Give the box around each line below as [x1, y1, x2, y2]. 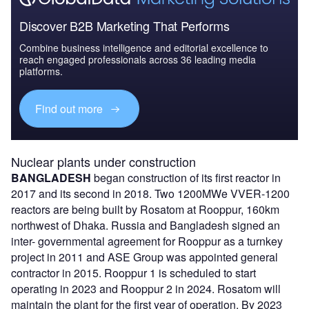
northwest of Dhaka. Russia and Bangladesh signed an [11, 217, 280, 234]
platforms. [19, 63, 63, 78]
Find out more [35, 100, 106, 117]
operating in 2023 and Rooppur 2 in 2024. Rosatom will [11, 281, 281, 297]
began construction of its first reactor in [91, 170, 281, 186]
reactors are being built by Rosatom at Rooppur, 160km [11, 201, 279, 218]
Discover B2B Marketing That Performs [19, 16, 230, 34]
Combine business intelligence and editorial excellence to [19, 40, 268, 54]
